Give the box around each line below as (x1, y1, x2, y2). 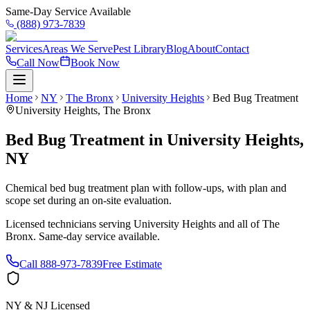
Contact (215, 43, 249, 55)
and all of (216, 217, 262, 230)
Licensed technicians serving (6, 217, 134, 230)
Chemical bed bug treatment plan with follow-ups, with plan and (6, 181, 286, 194)
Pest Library (113, 43, 166, 55)
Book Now (71, 57, 120, 69)
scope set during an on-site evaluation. (6, 194, 172, 206)
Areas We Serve (42, 43, 113, 55)
